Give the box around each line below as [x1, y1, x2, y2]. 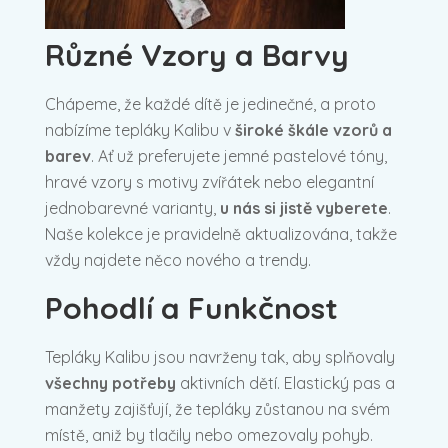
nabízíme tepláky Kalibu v [45, 119, 235, 140]
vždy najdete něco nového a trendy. [45, 249, 311, 270]
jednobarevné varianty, [45, 197, 220, 218]
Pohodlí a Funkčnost [45, 288, 338, 327]
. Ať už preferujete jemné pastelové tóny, [91, 145, 387, 166]
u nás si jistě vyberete [220, 197, 388, 218]
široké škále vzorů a [235, 119, 392, 140]
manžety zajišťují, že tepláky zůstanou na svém [45, 398, 390, 419]
